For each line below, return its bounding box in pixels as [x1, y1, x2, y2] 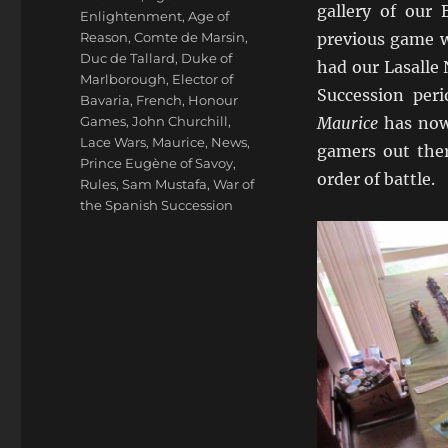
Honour [188, 92, 239, 108]
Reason [80, 29, 129, 45]
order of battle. [316, 169, 435, 189]
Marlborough [80, 71, 167, 87]
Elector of [172, 71, 234, 87]
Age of [188, 8, 230, 24]
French [136, 92, 183, 108]
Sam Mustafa [122, 176, 208, 192]
